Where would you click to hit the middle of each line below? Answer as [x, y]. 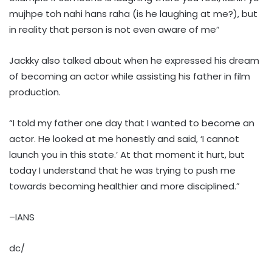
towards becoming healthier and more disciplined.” [124, 186]
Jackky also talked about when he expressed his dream [134, 60]
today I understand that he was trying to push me [122, 170]
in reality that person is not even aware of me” [114, 29]
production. [35, 92]
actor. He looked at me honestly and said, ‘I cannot [124, 138]
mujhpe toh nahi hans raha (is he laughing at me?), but [133, 13]
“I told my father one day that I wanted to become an [132, 123]
